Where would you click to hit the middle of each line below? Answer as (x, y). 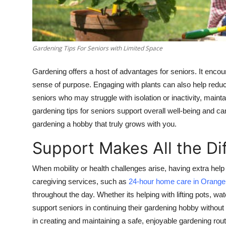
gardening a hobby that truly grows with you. (104, 124)
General (22, 33)
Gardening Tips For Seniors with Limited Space (97, 48)
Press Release (34, 58)
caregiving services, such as (80, 181)
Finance (22, 9)
